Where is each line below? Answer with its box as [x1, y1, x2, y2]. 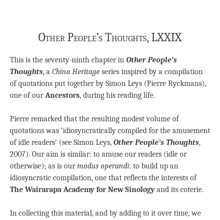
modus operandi [77, 162, 129, 171]
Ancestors [45, 91, 80, 100]
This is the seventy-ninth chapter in [10, 55, 126, 65]
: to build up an [129, 162, 178, 171]
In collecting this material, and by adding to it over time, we [10, 209, 201, 218]
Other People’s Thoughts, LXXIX [38, 30, 182, 44]
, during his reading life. [80, 91, 155, 100]
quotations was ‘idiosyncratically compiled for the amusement [10, 126, 210, 136]
